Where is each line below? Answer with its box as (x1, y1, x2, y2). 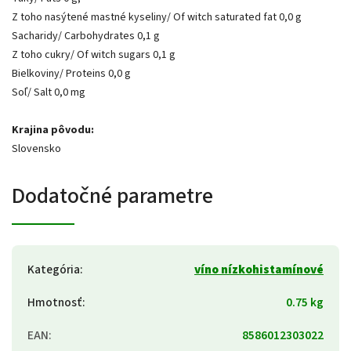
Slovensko (12, 141, 61, 157)
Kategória (27, 261, 80, 278)
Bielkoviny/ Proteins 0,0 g (12, 66, 131, 81)
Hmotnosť (27, 294, 82, 311)
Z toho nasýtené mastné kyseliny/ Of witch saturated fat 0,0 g (12, 9, 302, 25)
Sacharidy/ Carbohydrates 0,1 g (12, 28, 160, 44)
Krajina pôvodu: (12, 122, 94, 138)
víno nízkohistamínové (194, 261, 324, 278)
